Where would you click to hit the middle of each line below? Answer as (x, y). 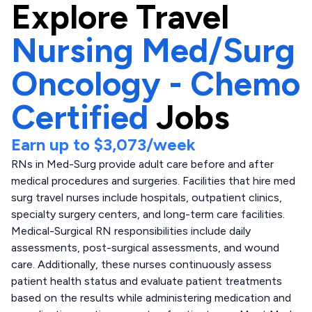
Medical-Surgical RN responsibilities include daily (131, 231)
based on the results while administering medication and (151, 298)
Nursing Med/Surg (153, 50)
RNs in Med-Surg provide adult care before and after (142, 164)
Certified (80, 117)
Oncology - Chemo (156, 84)
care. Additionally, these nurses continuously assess (141, 264)
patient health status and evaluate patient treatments (147, 281)
